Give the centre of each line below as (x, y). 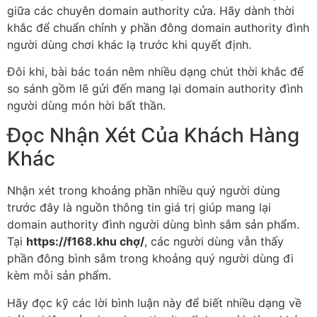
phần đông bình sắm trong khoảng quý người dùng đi (150, 259)
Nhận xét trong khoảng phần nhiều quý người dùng (144, 191)
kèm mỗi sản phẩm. (59, 276)
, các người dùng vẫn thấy (214, 242)
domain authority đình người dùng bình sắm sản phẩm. (153, 225)
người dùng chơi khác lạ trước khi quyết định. (129, 44)
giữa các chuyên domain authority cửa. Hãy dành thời (151, 10)
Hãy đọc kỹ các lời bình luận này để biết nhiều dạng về (154, 302)
